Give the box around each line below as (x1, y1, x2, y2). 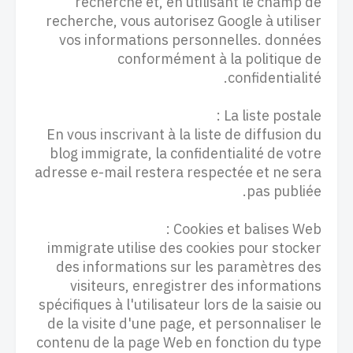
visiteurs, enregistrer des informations (70, 275, 321, 296)
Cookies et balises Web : (173, 218, 321, 240)
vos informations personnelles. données (59, 29, 321, 50)
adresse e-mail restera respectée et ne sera (35, 162, 321, 183)
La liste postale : (224, 105, 321, 126)
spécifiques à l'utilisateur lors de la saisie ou (39, 294, 321, 315)
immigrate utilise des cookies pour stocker (47, 237, 321, 258)
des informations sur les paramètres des (56, 256, 321, 277)
